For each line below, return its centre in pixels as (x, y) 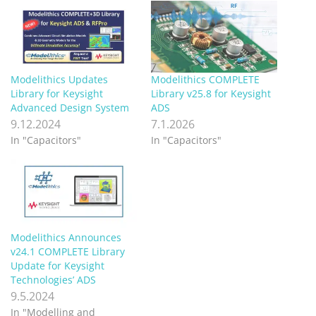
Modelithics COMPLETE (205, 80)
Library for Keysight (57, 94)
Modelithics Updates (59, 80)
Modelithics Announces (66, 238)
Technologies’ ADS (53, 280)
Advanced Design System (70, 108)
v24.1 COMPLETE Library (68, 252)
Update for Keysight (57, 266)
